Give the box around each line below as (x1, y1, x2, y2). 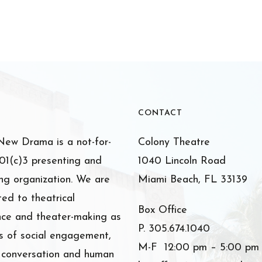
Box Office (137, 205, 187, 216)
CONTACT (137, 109, 182, 118)
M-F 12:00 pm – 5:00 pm (137, 242, 259, 253)
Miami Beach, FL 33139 (137, 174, 247, 185)
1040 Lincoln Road (137, 156, 226, 167)
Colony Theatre (137, 137, 210, 148)
